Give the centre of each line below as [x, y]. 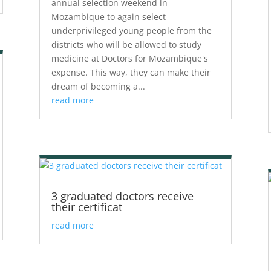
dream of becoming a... [98, 87]
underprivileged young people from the [131, 31]
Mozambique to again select [108, 17]
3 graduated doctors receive [122, 196]
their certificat [87, 207]
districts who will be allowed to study [126, 45]
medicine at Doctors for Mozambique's [129, 59]
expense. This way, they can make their [131, 73]
